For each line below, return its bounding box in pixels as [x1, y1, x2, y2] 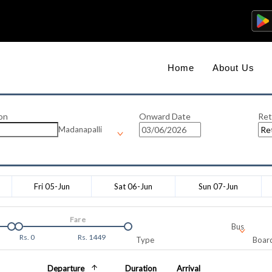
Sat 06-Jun [114, 182, 152, 191]
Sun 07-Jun [199, 182, 238, 191]
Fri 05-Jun [33, 182, 70, 191]
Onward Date [139, 111, 191, 121]
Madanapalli [58, 124, 102, 134]
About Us [212, 63, 254, 73]
